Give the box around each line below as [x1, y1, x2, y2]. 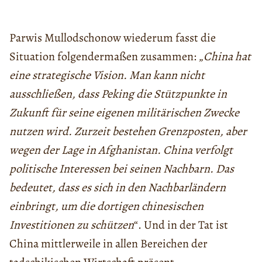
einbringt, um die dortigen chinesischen [9, 198, 204, 214]
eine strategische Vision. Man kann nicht [9, 67, 205, 83]
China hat [204, 48, 251, 64]
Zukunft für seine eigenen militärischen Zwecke [9, 104, 239, 120]
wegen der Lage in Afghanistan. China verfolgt [9, 142, 233, 158]
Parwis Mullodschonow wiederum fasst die [9, 29, 216, 46]
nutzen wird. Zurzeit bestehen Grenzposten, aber [9, 123, 247, 139]
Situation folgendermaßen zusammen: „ [9, 48, 204, 64]
